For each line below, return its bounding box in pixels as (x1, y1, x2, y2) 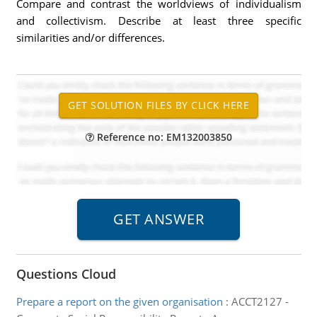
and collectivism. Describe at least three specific (16, 13, 301, 28)
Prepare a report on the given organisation (16, 294, 223, 309)
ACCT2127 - (231, 294, 289, 309)
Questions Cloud (16, 265, 116, 282)
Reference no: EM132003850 (93, 130, 232, 144)
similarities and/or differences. (16, 30, 165, 45)
